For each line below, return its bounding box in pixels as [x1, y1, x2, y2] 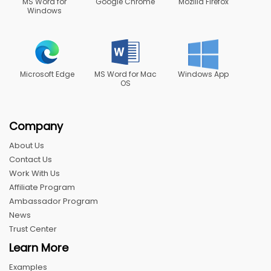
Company [9, 118, 63, 134]
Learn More [9, 240, 68, 255]
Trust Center [9, 223, 57, 235]
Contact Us [9, 153, 52, 165]
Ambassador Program [9, 195, 98, 207]
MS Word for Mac [94, 68, 157, 79]
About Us [9, 139, 44, 151]
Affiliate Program [9, 181, 75, 193]
